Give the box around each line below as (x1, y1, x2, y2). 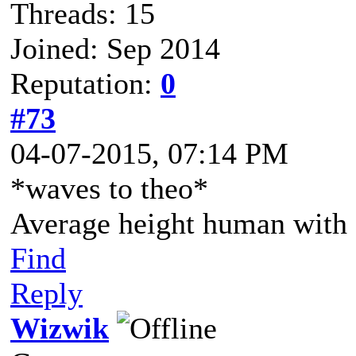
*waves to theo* (10, 172, 208, 205)
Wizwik (10, 311, 109, 345)
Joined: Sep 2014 (10, 32, 220, 65)
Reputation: (10, 67, 161, 100)
